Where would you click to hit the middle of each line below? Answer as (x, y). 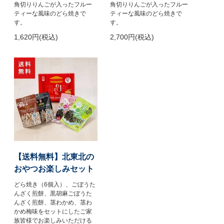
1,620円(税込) (36, 37)
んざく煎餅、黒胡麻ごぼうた (53, 193)
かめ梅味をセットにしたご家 (53, 211)
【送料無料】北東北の (54, 156)
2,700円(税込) (132, 37)
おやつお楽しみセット (54, 168)
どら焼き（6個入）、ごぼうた (55, 184)
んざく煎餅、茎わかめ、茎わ (53, 202)
